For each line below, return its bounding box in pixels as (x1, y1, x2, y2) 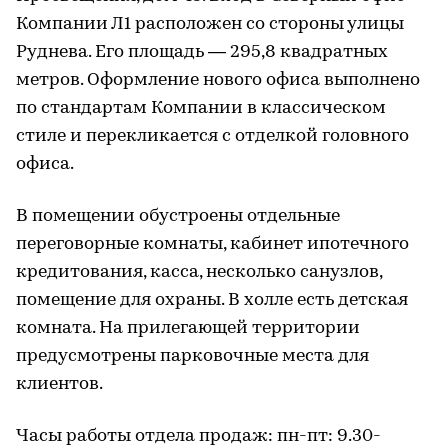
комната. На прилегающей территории (16, 319, 360, 339)
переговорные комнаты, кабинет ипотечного (16, 235, 409, 255)
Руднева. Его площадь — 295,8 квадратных (16, 43, 388, 63)
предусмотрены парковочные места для (16, 347, 369, 367)
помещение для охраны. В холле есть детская (16, 291, 408, 311)
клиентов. (16, 375, 103, 395)
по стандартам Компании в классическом (16, 99, 386, 119)
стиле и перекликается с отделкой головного (16, 127, 409, 147)
